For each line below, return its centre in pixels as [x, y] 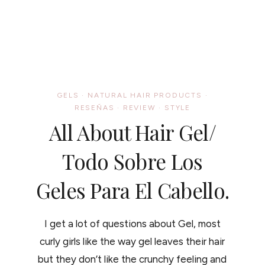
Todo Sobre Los [132, 161]
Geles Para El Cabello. [132, 190]
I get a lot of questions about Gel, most [132, 223]
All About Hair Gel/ [132, 132]
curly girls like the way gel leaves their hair [132, 241]
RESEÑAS [94, 107]
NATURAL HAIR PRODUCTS [145, 95]
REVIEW [139, 107]
